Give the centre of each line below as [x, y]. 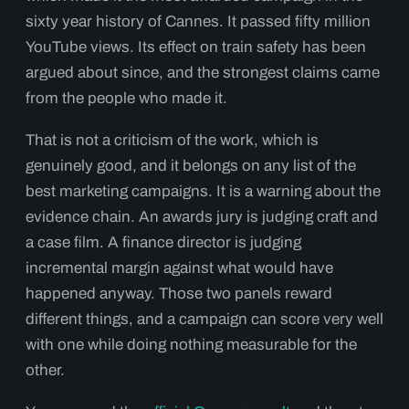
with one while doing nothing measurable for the [191, 344]
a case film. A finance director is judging [163, 242]
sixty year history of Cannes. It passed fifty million [198, 21]
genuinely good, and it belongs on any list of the [191, 165]
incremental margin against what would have [179, 267]
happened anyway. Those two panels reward [179, 293]
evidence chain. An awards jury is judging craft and [202, 216]
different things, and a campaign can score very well [204, 319]
